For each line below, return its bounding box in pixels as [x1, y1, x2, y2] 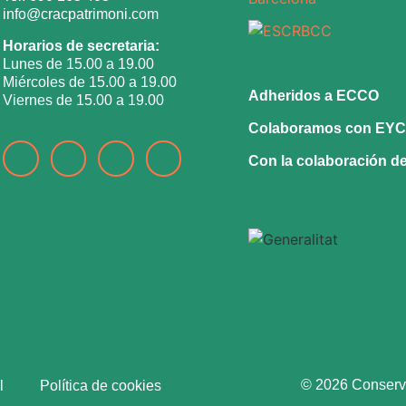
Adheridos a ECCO [248, 88, 379, 104]
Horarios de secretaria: [3, 37, 159, 53]
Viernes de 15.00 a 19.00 [3, 92, 164, 108]
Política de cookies [40, 378, 161, 394]
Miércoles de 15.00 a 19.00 [3, 73, 177, 90]
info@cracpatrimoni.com [3, 6, 159, 23]
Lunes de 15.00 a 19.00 [3, 55, 154, 72]
